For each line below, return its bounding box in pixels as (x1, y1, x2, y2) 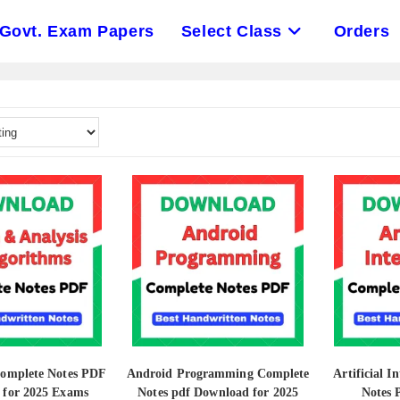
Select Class (180, 22, 282, 40)
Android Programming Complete (126, 367, 310, 381)
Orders (333, 22, 390, 40)
